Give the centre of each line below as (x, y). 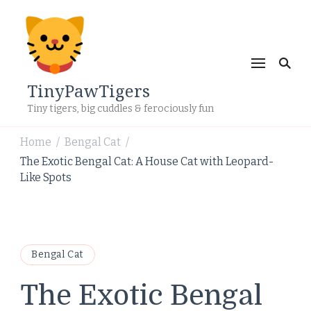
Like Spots (46, 177)
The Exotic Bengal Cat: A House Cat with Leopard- (147, 161)
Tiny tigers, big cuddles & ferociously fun (120, 109)
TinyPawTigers (89, 91)
